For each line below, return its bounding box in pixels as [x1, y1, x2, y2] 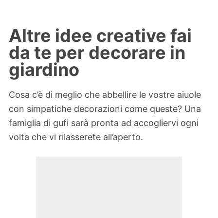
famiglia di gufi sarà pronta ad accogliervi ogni [9, 118, 199, 128]
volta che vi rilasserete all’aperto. [9, 132, 143, 143]
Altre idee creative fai [9, 24, 192, 46]
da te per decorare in [9, 41, 185, 63]
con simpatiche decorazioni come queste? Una [9, 104, 201, 114]
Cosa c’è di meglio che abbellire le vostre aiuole [9, 90, 201, 100]
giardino [9, 58, 79, 80]
